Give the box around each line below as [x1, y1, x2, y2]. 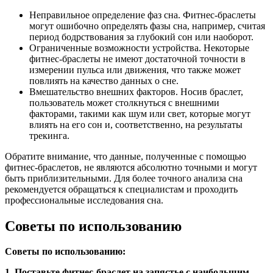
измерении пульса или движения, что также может [29, 64, 241, 75]
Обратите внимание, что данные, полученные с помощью [5, 151, 246, 161]
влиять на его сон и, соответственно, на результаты [29, 119, 243, 130]
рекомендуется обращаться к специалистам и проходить [5, 183, 238, 194]
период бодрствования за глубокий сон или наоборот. [29, 31, 253, 42]
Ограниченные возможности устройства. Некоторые [29, 42, 249, 53]
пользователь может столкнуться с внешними [29, 97, 219, 108]
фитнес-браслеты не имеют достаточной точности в [29, 53, 246, 64]
